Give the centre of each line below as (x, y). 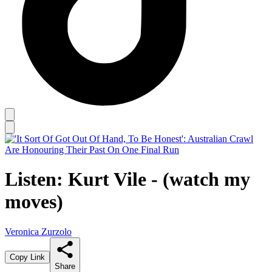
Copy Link (27, 257)
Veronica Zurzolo (38, 231)
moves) (34, 202)
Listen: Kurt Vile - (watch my (127, 179)
